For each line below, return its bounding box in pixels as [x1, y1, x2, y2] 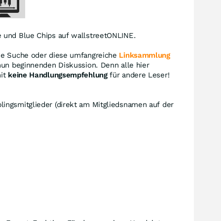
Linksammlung [119, 51, 170, 60]
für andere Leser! [107, 71, 170, 79]
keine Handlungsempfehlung [8, 71, 108, 79]
